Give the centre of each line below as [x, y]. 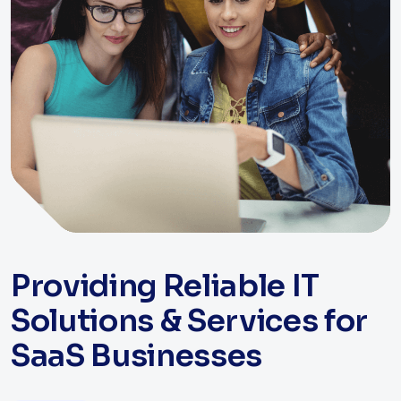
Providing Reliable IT [165, 286]
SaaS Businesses [137, 356]
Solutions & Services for [189, 321]
